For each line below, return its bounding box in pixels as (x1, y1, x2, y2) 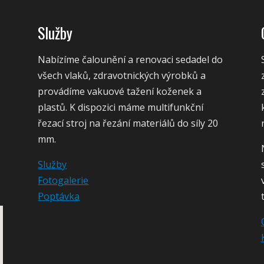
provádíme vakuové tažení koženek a (38, 84, 202, 98)
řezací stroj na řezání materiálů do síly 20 (38, 116, 219, 130)
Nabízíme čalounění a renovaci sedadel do (38, 52, 223, 66)
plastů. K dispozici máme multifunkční (38, 100, 204, 114)
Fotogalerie (38, 173, 89, 187)
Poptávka (38, 189, 80, 203)
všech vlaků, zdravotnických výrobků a (38, 68, 206, 82)
